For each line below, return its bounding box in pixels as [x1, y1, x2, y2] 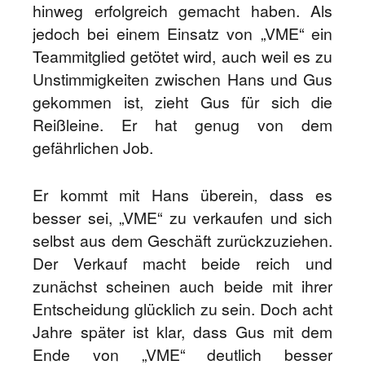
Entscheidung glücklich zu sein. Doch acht [33, 297, 332, 320]
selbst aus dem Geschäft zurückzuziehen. [33, 229, 332, 252]
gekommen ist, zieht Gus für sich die [33, 90, 332, 113]
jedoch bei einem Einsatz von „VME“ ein [33, 22, 332, 45]
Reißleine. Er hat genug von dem [33, 113, 332, 136]
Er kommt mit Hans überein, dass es [33, 183, 332, 206]
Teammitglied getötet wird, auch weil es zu [33, 45, 332, 68]
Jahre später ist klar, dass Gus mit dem [33, 320, 332, 343]
